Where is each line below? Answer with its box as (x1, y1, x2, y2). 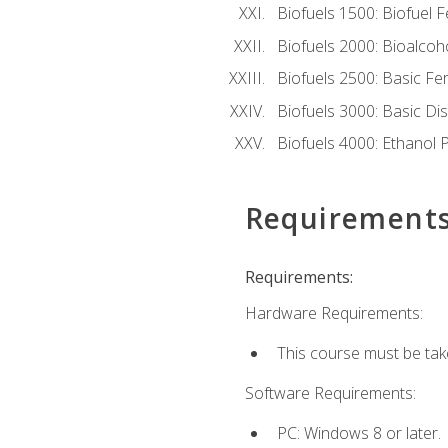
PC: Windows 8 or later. (276, 422, 441, 445)
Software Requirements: (244, 382, 416, 405)
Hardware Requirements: (244, 301, 423, 324)
